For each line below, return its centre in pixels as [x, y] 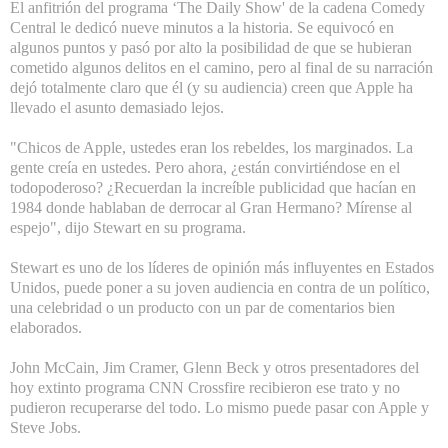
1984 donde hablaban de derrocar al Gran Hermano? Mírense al [211, 208]
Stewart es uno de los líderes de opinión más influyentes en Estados [222, 268]
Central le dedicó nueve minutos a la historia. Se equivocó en [202, 28]
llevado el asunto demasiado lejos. [117, 108]
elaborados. [46, 328]
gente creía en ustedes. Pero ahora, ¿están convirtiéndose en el [205, 168]
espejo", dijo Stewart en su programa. [128, 228]
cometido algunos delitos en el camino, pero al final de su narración [221, 68]
